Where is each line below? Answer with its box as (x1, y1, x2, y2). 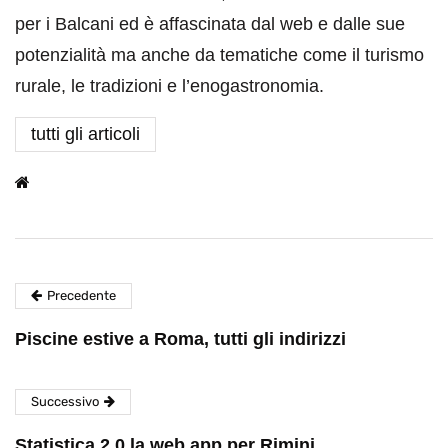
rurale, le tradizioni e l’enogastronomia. (15, 76, 324, 97)
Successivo (31, 394, 99, 410)
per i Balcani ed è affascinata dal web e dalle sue (15, 14, 405, 35)
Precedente (47, 288, 116, 304)
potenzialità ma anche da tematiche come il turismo (15, 45, 424, 66)
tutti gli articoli (31, 124, 140, 145)
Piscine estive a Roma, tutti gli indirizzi (15, 329, 346, 350)
